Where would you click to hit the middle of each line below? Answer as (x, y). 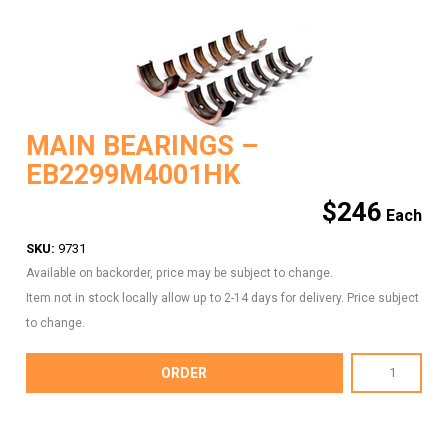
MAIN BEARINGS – (142, 146)
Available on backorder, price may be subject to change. (179, 273)
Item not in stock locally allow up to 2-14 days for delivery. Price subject (222, 298)
